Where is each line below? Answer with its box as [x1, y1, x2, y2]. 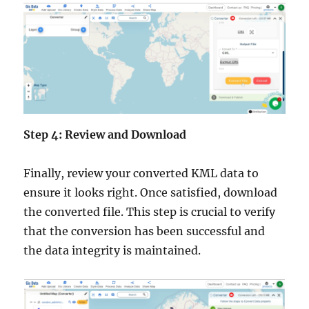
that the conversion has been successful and [23, 224, 266, 239]
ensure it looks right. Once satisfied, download [23, 186, 278, 200]
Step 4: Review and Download [23, 128, 187, 142]
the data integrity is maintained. [23, 243, 201, 258]
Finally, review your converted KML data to [23, 166, 259, 181]
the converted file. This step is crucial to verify [23, 205, 276, 219]
